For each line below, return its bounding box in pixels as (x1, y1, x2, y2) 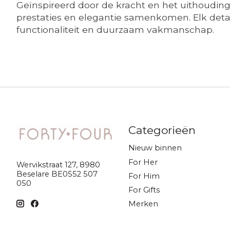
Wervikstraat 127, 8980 (16, 160, 100, 170)
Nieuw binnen (128, 143, 182, 153)
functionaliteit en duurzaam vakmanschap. (16, 24, 214, 35)
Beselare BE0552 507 (16, 169, 98, 179)
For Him (128, 171, 160, 181)
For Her (128, 157, 158, 167)
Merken (128, 199, 158, 209)
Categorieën (128, 124, 196, 137)
